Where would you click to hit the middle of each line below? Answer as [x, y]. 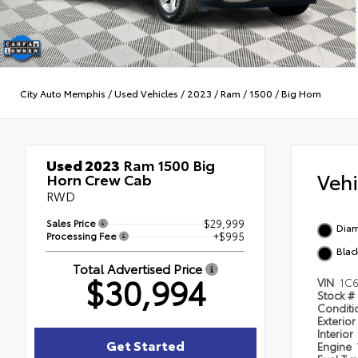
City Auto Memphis [63, 93]
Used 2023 [83, 165]
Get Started [145, 345]
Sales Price [72, 223]
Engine [336, 346]
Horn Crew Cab [99, 179]
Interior [336, 334]
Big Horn [301, 93]
